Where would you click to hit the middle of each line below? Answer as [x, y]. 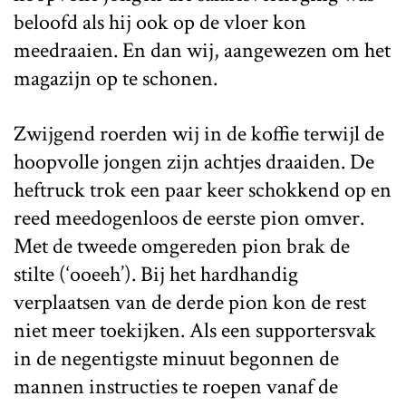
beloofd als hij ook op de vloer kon [160, 22]
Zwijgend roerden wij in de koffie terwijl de [199, 133]
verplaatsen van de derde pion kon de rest [190, 302]
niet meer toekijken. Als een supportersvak [195, 330]
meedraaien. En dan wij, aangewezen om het [202, 50]
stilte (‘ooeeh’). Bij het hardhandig [156, 274]
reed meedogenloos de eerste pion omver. [189, 217]
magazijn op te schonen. [116, 78]
